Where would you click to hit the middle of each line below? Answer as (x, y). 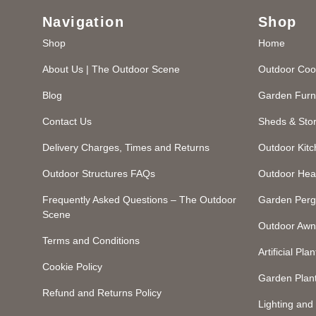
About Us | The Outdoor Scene (111, 69)
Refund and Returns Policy (102, 293)
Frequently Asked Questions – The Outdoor (139, 200)
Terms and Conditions (91, 241)
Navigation (83, 22)
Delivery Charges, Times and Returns (126, 147)
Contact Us (67, 121)
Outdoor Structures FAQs (99, 174)
